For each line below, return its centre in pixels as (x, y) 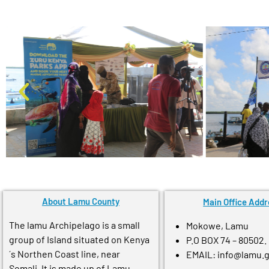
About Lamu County (80, 201)
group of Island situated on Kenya (79, 240)
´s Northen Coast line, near (65, 254)
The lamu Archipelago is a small (74, 225)
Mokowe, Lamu (217, 226)
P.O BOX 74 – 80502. (226, 240)
